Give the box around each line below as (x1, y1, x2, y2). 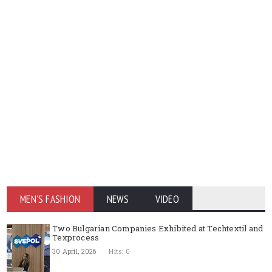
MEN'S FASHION (20, 192, 80, 206)
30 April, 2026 (52, 246, 97, 256)
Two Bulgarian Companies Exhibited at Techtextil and (52, 223, 263, 234)
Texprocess (52, 232, 100, 243)
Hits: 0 (109, 246, 130, 256)
